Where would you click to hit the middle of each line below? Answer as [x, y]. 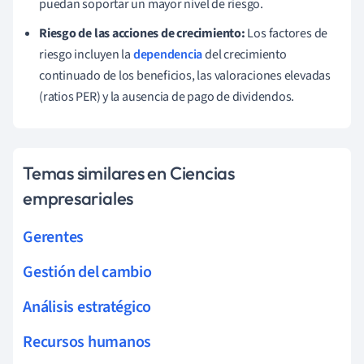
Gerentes [54, 237]
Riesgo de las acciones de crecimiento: [142, 33]
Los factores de [286, 33]
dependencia [168, 54]
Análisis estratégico [87, 307]
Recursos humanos [87, 342]
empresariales [78, 198]
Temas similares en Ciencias [129, 173]
